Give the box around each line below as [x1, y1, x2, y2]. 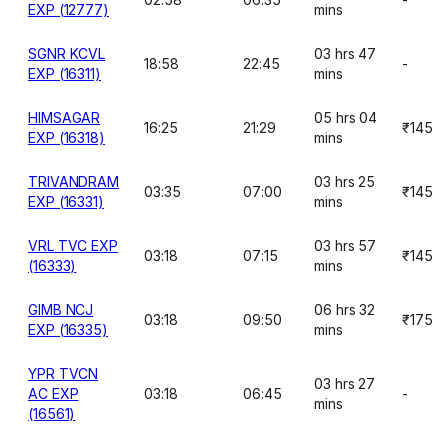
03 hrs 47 [314, 45, 377, 62]
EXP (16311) [28, 65, 102, 82]
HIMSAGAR [28, 109, 101, 126]
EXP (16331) [28, 193, 105, 210]
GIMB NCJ [28, 301, 94, 318]
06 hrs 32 [314, 301, 376, 318]
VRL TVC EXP [28, 237, 119, 254]
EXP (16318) [28, 129, 106, 146]
